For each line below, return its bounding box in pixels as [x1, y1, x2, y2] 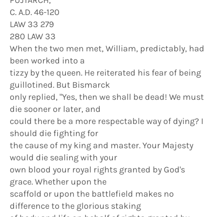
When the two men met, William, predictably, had [10, 43, 204, 54]
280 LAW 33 [10, 31, 56, 42]
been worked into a [10, 55, 85, 66]
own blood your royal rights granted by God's [10, 164, 185, 175]
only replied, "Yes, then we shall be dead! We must [10, 92, 204, 102]
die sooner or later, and [10, 104, 101, 114]
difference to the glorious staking [10, 201, 141, 211]
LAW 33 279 [10, 19, 54, 30]
